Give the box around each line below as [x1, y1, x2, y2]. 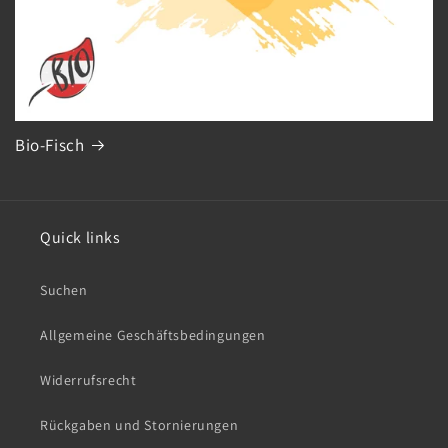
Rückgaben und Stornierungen [40, 416, 239, 434]
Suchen [40, 281, 88, 299]
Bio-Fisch [15, 133, 85, 156]
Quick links [40, 227, 121, 248]
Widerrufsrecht [40, 371, 137, 389]
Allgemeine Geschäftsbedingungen [40, 326, 266, 344]
